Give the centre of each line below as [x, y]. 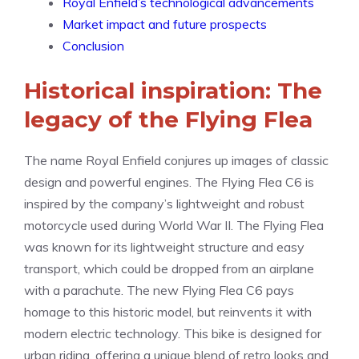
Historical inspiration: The [173, 91]
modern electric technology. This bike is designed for [173, 333]
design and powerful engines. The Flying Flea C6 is [169, 182]
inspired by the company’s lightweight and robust [164, 204]
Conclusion [93, 46]
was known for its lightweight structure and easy [164, 247]
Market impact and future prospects [165, 24]
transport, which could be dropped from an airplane [169, 268]
